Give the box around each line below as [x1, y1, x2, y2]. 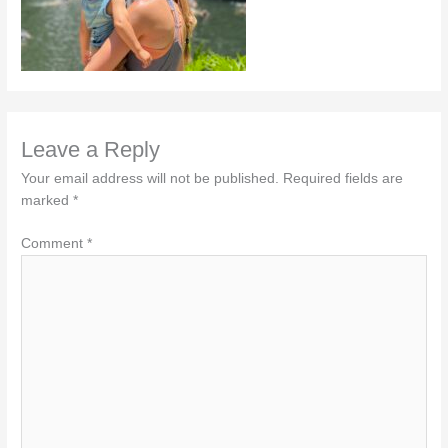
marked [21, 193, 74, 209]
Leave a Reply [21, 137, 161, 163]
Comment [21, 235, 88, 251]
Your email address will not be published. [21, 171, 280, 187]
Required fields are [283, 171, 404, 187]
